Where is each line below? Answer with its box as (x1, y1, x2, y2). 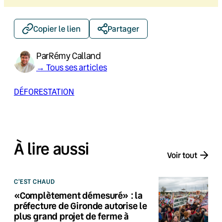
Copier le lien (33, 23, 81, 34)
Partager (108, 23, 139, 34)
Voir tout (167, 149, 197, 160)
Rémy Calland (48, 49, 101, 61)
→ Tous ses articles (36, 61, 107, 73)
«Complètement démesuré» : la (14, 189, 143, 202)
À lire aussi (14, 138, 90, 159)
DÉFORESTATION (14, 85, 74, 97)
